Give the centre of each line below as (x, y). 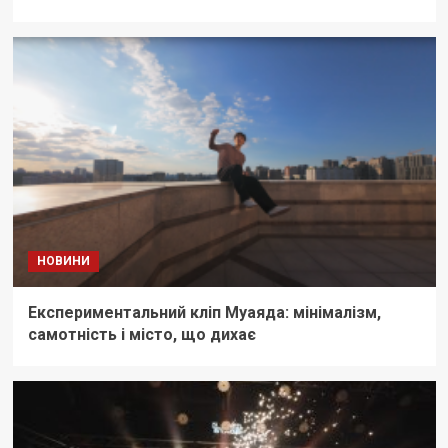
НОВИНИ (63, 261)
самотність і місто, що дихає (141, 335)
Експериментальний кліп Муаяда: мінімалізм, (204, 313)
